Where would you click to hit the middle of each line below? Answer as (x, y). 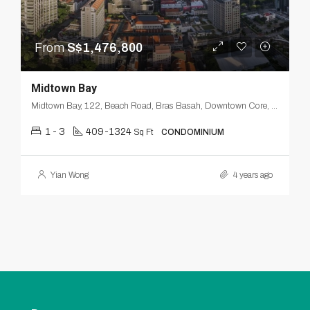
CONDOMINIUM (193, 132)
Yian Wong (70, 175)
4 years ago (252, 175)
